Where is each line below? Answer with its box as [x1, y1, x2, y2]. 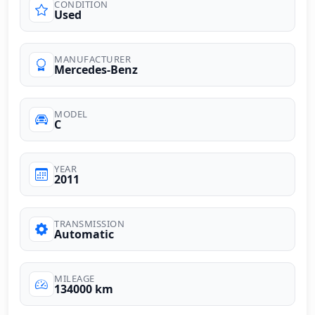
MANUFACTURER [54, 52, 131, 65]
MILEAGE [54, 271, 95, 285]
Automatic [54, 226, 114, 242]
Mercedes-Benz [54, 61, 138, 77]
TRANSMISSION [54, 217, 124, 230]
